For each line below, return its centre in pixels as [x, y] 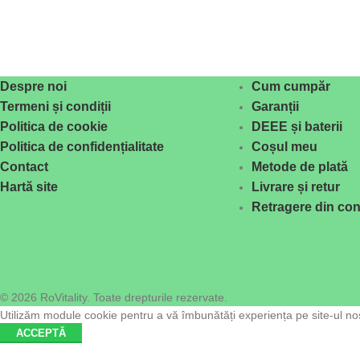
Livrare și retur [295, 186]
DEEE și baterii [297, 126]
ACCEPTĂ [41, 333]
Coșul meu [284, 146]
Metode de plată [299, 166]
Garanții [275, 106]
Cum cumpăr [290, 86]
